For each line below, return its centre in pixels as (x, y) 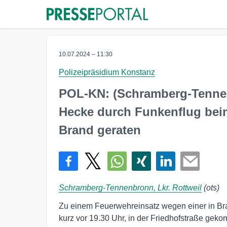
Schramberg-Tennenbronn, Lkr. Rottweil (130, 188)
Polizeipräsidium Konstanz (107, 72)
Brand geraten (100, 130)
